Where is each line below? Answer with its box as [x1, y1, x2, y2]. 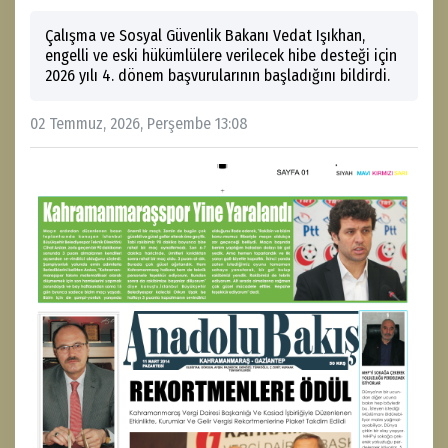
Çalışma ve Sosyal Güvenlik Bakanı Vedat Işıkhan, [45, 26, 365, 46]
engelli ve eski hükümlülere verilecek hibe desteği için [45, 46, 397, 66]
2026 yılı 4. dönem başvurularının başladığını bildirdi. [45, 66, 390, 86]
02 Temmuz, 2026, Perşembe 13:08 [30, 114, 248, 134]
